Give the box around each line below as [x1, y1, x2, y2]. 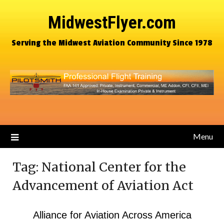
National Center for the [41, 159, 186, 175]
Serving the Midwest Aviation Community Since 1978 [11, 37, 212, 48]
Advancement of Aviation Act [12, 177, 193, 193]
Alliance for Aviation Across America [32, 209, 191, 220]
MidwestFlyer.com [48, 12, 176, 33]
